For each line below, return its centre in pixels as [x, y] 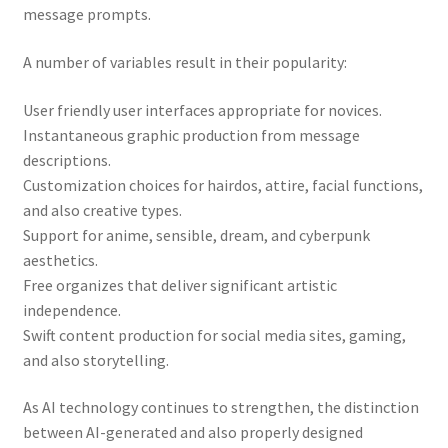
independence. [71, 309]
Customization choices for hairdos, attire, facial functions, [222, 184]
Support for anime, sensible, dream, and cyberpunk [196, 234]
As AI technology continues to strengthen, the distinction [220, 407]
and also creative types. [102, 209]
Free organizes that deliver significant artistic [179, 284]
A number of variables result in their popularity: [184, 62]
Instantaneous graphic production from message [191, 134]
